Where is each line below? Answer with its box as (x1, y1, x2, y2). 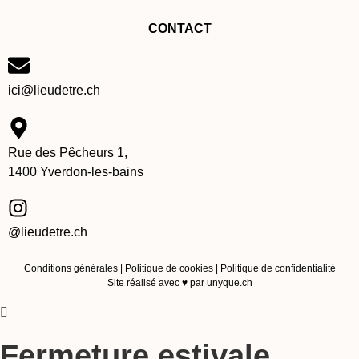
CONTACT (147, 21, 212, 35)
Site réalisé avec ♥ (107, 277, 188, 289)
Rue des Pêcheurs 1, (8, 145, 127, 159)
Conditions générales (23, 263, 118, 275)
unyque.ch (204, 277, 252, 289)
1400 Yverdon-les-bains (8, 164, 143, 179)
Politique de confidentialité (217, 263, 336, 275)
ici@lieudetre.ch (8, 83, 100, 98)
